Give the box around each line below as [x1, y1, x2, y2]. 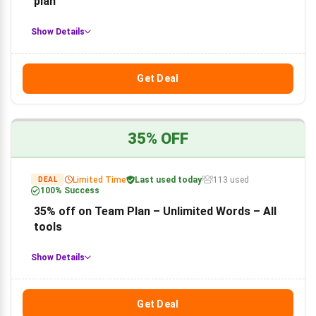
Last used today [135, 174, 202, 185]
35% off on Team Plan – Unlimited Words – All [34, 205, 276, 218]
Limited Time [73, 174, 126, 185]
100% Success [40, 186, 99, 195]
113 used [213, 174, 249, 185]
